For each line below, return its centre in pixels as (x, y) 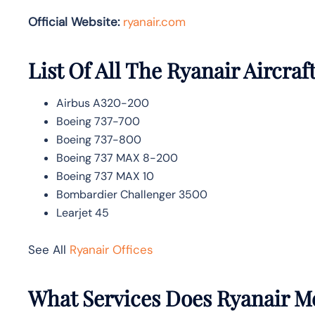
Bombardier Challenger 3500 (132, 194)
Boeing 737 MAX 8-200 (117, 157)
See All (49, 249)
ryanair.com (154, 21)
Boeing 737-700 (98, 121)
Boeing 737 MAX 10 (105, 176)
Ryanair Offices (111, 249)
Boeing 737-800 (99, 139)
